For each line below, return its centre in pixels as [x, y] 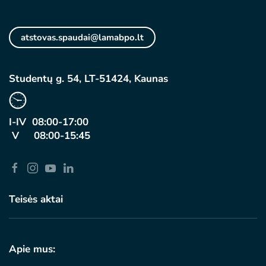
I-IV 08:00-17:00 [49, 122]
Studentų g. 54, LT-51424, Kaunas [88, 79]
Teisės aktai [36, 199]
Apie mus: [32, 249]
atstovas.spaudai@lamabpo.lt [82, 37]
